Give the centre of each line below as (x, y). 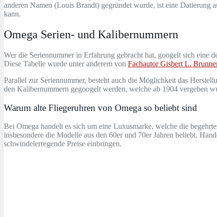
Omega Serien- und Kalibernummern (91, 35)
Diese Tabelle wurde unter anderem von (66, 64)
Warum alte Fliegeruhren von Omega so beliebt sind (101, 108)
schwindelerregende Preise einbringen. (63, 144)
